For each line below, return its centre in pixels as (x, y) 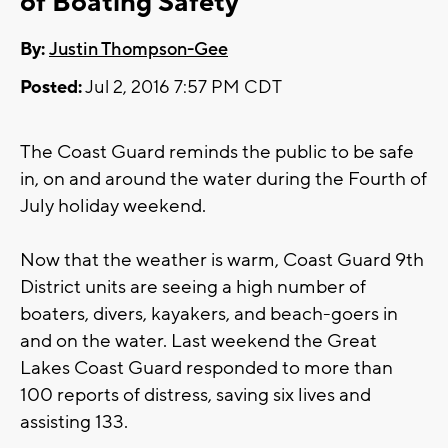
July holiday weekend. (113, 206)
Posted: (51, 88)
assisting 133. (74, 422)
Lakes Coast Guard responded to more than (206, 368)
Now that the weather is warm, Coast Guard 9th (222, 260)
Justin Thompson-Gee (138, 50)
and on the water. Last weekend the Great (198, 341)
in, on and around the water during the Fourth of (223, 179)
